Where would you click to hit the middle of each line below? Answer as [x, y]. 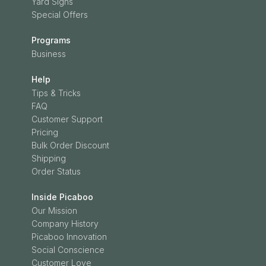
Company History [65, 224]
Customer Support [67, 119]
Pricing [45, 132]
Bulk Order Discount [70, 145]
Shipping [48, 158]
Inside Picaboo [62, 197]
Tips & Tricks [56, 93]
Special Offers [59, 15]
